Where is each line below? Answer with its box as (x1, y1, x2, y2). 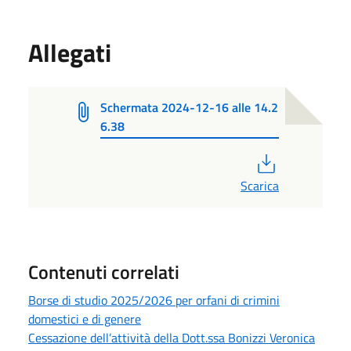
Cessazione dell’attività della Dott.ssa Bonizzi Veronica (28, 327, 315, 347)
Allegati (28, 33, 111, 71)
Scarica (241, 175, 279, 195)
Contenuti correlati (28, 257, 179, 286)
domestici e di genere (28, 309, 141, 328)
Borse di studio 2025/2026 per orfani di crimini (28, 290, 280, 309)
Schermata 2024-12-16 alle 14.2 (100, 97, 279, 117)
